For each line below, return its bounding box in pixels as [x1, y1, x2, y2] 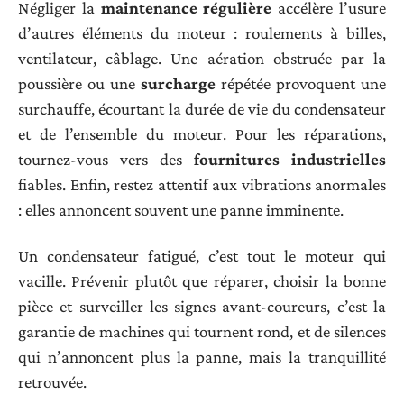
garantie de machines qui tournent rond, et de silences [18, 321, 386, 341]
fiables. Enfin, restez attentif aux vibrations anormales [18, 175, 386, 195]
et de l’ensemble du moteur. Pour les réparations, [18, 124, 386, 144]
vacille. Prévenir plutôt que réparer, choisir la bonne [18, 271, 386, 290]
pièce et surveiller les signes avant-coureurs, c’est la [18, 296, 386, 316]
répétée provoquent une [216, 74, 386, 94]
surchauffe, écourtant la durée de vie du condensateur [18, 99, 386, 119]
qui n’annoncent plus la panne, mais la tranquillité [18, 346, 386, 366]
